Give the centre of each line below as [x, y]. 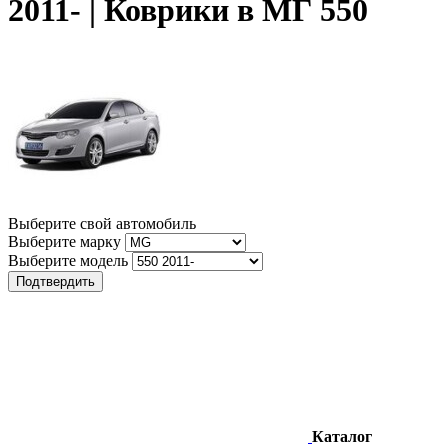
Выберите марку [64, 241]
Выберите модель [68, 260]
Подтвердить [55, 281]
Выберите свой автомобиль [102, 223]
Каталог [342, 436]
